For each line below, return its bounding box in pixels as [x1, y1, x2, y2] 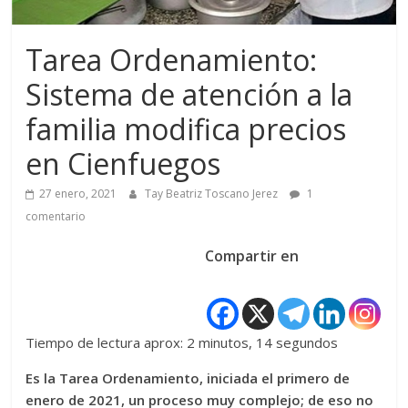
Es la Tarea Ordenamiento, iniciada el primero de [25, 369, 351, 387]
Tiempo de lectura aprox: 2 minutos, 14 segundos [25, 333, 339, 352]
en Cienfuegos [25, 144, 221, 183]
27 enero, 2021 [39, 186, 117, 201]
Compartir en [204, 246, 299, 266]
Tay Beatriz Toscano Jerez [145, 186, 281, 201]
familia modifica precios [25, 109, 347, 148]
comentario [25, 209, 87, 224]
